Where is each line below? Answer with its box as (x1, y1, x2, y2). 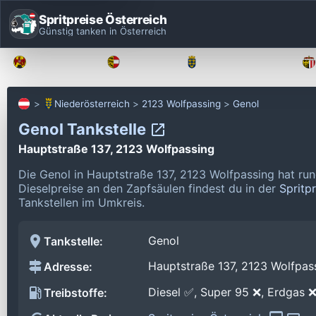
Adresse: (44, 260, 92, 274)
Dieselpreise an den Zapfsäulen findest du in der (18, 181, 279, 195)
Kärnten (129, 56, 165, 68)
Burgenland (35, 56, 87, 68)
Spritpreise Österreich (39, 11, 167, 27)
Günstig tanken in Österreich (39, 25, 166, 37)
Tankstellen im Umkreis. (18, 195, 145, 209)
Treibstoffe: (44, 286, 107, 300)
